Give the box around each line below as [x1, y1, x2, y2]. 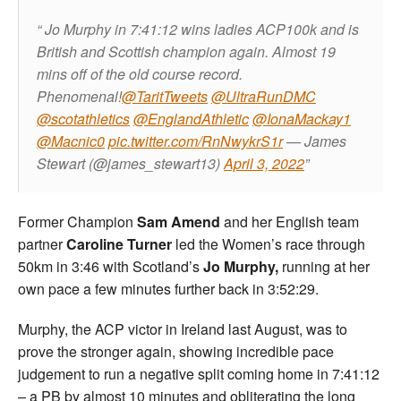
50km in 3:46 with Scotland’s [18, 256, 203, 277]
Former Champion [18, 211, 137, 233]
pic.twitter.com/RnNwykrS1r [108, 131, 283, 152]
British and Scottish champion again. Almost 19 [37, 41, 336, 63]
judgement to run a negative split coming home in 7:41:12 [18, 363, 380, 385]
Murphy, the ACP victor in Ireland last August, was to [18, 319, 347, 340]
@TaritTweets [122, 86, 208, 107]
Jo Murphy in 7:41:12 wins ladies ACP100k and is [45, 19, 359, 40]
